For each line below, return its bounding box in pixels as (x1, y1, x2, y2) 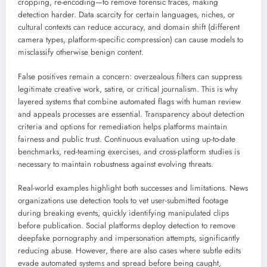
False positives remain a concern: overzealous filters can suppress (18, 70, 241, 82)
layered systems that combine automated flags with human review (18, 95, 241, 107)
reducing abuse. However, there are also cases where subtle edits (18, 244, 241, 256)
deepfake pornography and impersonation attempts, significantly (18, 232, 240, 244)
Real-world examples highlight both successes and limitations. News (18, 182, 248, 194)
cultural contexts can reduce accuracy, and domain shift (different (18, 21, 240, 33)
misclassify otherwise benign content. (18, 46, 144, 58)
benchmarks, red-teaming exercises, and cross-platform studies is (18, 145, 240, 157)
